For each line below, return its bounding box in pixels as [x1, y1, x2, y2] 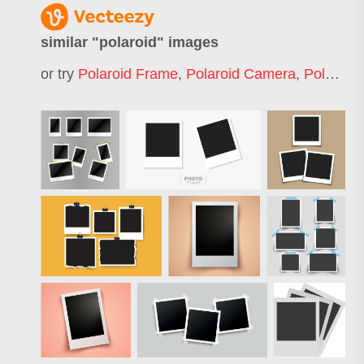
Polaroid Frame [78, 65, 178, 82]
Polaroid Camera [186, 65, 296, 82]
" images [157, 34, 219, 51]
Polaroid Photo [304, 65, 325, 82]
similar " [41, 34, 99, 51]
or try [41, 65, 78, 82]
